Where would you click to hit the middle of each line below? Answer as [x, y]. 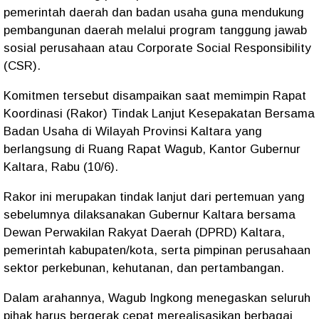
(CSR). [24, 66]
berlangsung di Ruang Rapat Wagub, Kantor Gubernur [152, 149]
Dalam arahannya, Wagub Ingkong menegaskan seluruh [157, 298]
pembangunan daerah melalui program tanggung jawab [155, 30]
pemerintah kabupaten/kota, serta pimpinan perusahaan [157, 250]
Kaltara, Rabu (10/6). [63, 167]
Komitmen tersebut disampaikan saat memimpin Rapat [155, 96]
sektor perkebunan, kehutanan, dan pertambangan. [146, 268]
